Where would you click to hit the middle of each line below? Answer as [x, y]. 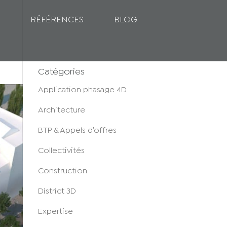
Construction [62, 171]
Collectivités [61, 151]
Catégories [61, 72]
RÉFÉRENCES [57, 20]
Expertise [55, 212]
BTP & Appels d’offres [77, 130]
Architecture [61, 110]
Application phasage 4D [82, 90]
